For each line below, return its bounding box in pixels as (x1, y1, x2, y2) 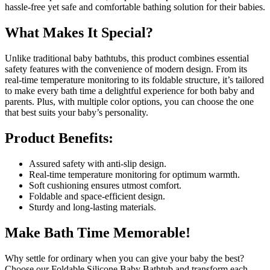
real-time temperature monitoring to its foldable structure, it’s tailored (5, 74, 264, 85)
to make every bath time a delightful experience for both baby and (5, 85, 254, 96)
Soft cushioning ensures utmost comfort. (29, 180, 181, 190)
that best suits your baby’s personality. (5, 107, 148, 118)
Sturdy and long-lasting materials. (29, 201, 156, 212)
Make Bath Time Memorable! (5, 224, 190, 240)
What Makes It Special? (5, 24, 153, 40)
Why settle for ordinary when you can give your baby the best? (5, 253, 244, 263)
